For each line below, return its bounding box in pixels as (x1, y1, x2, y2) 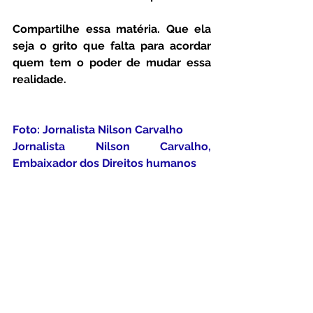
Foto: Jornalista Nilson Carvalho (13, 123, 189, 137)
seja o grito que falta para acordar (13, 39, 211, 53)
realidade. (13, 73, 66, 87)
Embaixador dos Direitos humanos (13, 156, 196, 170)
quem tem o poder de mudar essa (13, 56, 211, 70)
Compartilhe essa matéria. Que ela (13, 22, 211, 36)
